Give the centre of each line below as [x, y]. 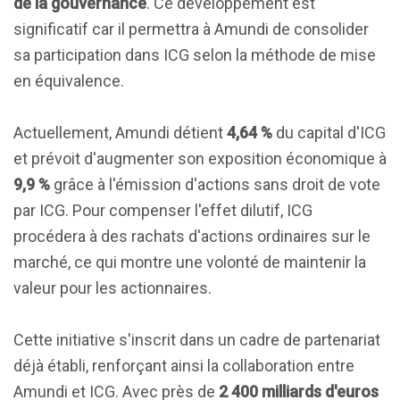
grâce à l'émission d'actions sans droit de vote [215, 184]
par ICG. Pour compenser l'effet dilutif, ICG [163, 210]
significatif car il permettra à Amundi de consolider [191, 29]
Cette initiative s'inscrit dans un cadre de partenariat [197, 340]
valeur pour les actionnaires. [112, 288]
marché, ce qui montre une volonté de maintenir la [190, 262]
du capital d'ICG [329, 133]
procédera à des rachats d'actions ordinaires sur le [192, 236]
